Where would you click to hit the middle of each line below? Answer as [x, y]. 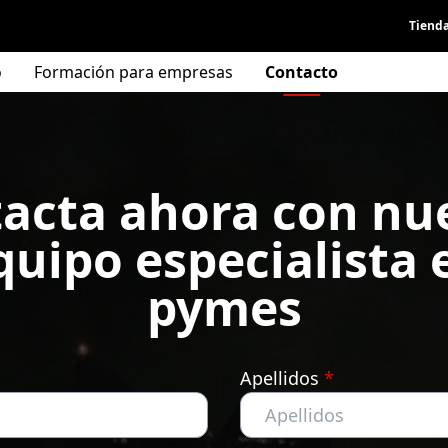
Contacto [301, 72]
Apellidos [282, 378]
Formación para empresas [133, 72]
